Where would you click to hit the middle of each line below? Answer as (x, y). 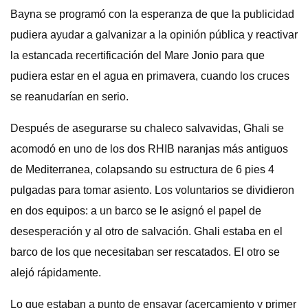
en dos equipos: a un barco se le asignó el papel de (136, 211)
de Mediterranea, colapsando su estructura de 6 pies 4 (142, 169)
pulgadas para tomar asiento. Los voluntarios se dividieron (152, 190)
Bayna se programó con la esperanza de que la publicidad (152, 14)
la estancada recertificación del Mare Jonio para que (137, 55)
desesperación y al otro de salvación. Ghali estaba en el (146, 231)
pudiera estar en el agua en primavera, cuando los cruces (150, 76)
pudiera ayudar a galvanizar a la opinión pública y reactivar (154, 35)
